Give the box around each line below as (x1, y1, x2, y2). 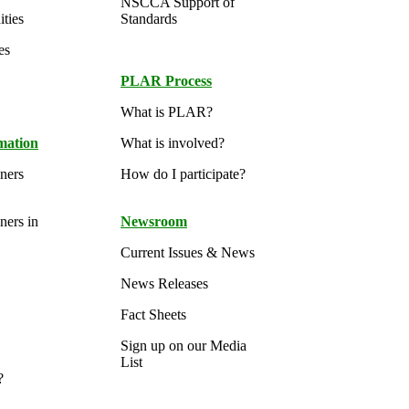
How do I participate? (121, 166, 246, 182)
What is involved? (121, 135, 225, 151)
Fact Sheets (121, 307, 186, 322)
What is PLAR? (121, 104, 213, 120)
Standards (121, 11, 177, 26)
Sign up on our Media (121, 338, 246, 353)
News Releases (121, 276, 208, 291)
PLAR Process (121, 73, 212, 89)
